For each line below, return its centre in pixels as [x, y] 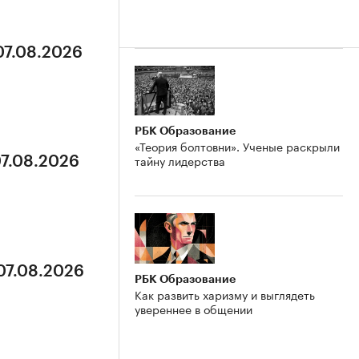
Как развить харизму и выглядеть [225, 294]
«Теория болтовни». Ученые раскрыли [237, 146]
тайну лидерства [180, 161]
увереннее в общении [194, 309]
